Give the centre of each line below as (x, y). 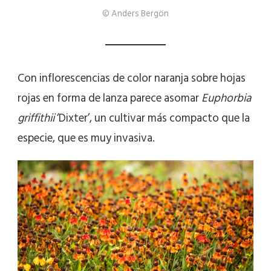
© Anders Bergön (135, 14)
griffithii (36, 119)
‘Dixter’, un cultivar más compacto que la (152, 119)
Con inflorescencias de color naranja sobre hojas (132, 79)
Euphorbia (226, 99)
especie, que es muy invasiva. (86, 139)
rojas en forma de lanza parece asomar (109, 99)
